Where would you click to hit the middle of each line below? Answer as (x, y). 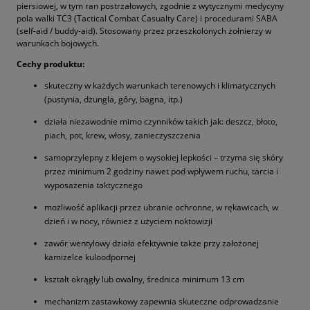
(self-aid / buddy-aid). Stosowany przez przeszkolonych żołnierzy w (144, 31)
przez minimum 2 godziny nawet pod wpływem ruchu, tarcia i (161, 172)
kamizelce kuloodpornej (90, 257)
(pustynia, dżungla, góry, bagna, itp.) (113, 100)
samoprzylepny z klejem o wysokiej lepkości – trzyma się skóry (164, 158)
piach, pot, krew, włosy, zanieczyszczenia (122, 136)
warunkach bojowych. (58, 44)
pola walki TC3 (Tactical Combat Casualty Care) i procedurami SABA (147, 19)
